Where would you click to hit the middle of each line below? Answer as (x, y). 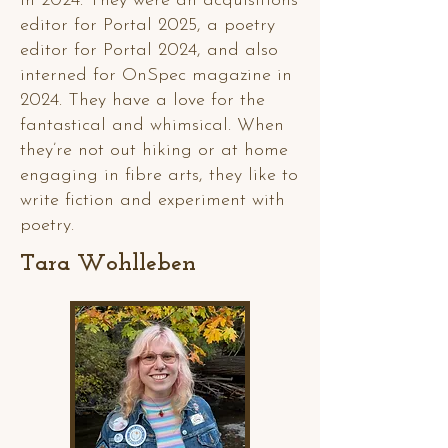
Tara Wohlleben (108, 264)
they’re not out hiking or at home (154, 150)
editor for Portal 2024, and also (149, 50)
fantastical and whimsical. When (152, 125)
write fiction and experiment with (152, 200)
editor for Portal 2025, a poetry (147, 25)
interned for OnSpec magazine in (156, 75)
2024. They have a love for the (142, 100)
